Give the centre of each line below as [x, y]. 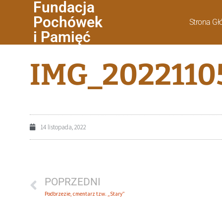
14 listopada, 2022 [63, 127]
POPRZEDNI [73, 182]
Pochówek [68, 22]
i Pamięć [62, 37]
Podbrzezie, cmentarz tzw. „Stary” [85, 194]
